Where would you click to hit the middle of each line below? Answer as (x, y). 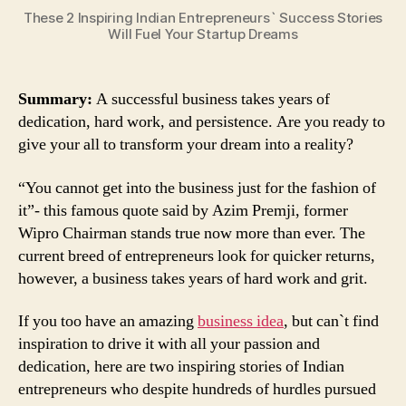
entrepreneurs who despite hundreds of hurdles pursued (197, 390)
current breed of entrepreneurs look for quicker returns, (197, 256)
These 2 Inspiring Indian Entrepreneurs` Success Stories (203, 18)
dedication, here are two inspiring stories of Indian (181, 367)
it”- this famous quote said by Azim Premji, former (183, 210)
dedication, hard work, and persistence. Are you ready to (202, 122)
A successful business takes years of (211, 100)
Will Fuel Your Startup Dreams (203, 34)
